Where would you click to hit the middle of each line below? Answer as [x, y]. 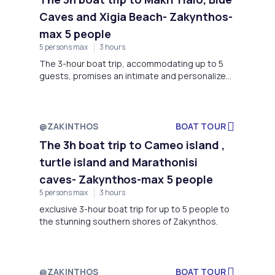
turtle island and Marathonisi [118, 162]
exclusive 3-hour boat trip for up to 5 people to [134, 209]
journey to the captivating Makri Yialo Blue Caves [137, 88]
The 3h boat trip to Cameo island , [132, 145]
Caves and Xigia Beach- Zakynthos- [136, 17]
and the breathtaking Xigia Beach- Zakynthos [130, 100]
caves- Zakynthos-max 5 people [126, 179]
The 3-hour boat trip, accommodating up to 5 [131, 63]
